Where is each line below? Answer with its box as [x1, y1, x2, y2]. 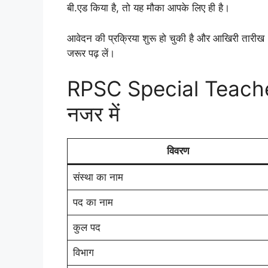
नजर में [67, 101, 120, 127]
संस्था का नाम [72, 171, 123, 184]
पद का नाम [72, 196, 113, 209]
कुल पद [72, 221, 100, 234]
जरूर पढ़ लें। [67, 47, 115, 59]
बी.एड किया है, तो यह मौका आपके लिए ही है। [67, 2, 230, 14]
